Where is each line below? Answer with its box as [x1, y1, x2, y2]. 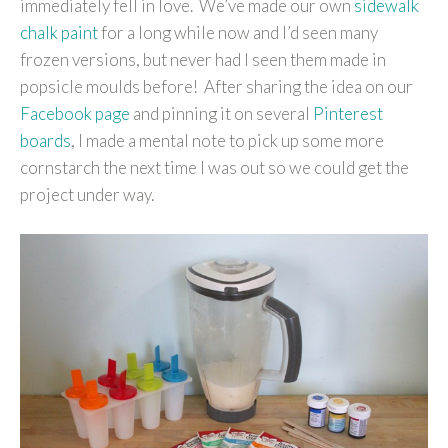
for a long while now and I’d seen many [101, 22, 378, 44]
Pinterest [313, 103, 383, 125]
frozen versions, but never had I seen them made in [20, 49, 386, 71]
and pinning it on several [130, 103, 313, 125]
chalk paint [20, 22, 98, 44]
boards [20, 130, 71, 152]
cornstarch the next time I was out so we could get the [20, 157, 409, 179]
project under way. [20, 184, 154, 206]
